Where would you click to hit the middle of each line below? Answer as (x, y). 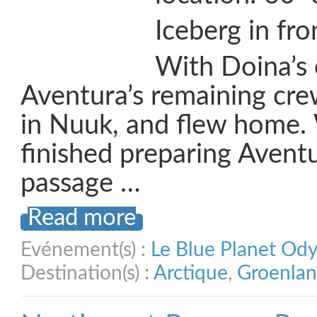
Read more (82, 218)
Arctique (191, 273)
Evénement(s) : (86, 250)
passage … (81, 184)
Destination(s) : (87, 273)
